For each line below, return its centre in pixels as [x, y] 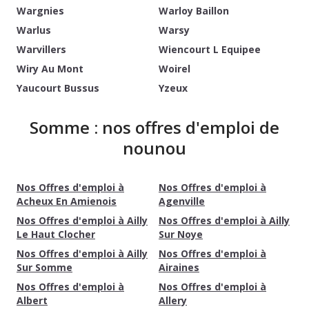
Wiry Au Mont [50, 69]
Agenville [182, 201]
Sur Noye [181, 234]
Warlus [34, 30]
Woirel [175, 69]
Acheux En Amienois [67, 201]
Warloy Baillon [194, 11]
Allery [173, 300]
